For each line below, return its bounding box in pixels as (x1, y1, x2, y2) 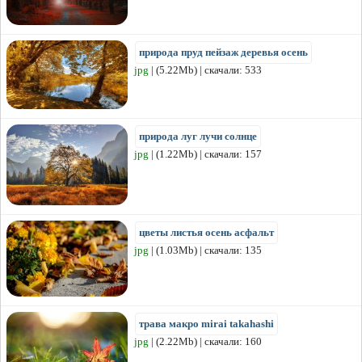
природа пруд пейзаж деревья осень (139, 46, 308, 59)
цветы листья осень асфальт (139, 226, 274, 239)
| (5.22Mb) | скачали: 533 (149, 64, 262, 77)
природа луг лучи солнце (139, 130, 257, 143)
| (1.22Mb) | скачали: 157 (149, 148, 262, 161)
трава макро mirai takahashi (139, 318, 274, 330)
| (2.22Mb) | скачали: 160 (149, 335, 262, 348)
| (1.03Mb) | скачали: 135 (149, 244, 262, 257)
